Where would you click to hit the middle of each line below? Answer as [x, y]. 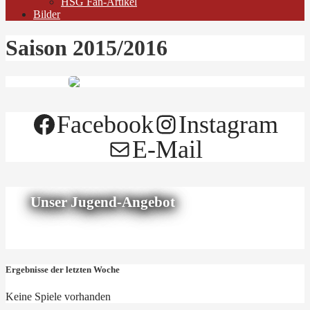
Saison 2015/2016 [86, 48]
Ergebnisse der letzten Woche [63, 270]
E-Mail [167, 149]
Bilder [47, 14]
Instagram [228, 124]
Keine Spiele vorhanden [58, 297]
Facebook [105, 124]
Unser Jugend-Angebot [103, 201]
